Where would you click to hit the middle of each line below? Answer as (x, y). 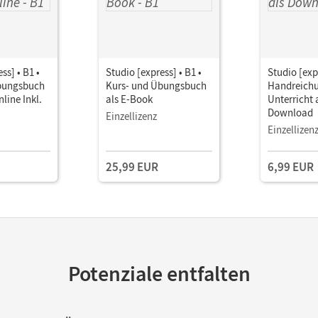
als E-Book (129, 99)
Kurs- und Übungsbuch (156, 86)
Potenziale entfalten (159, 273)
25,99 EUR (132, 167)
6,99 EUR (291, 167)
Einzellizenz (131, 116)
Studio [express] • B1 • (154, 72)
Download (290, 113)
